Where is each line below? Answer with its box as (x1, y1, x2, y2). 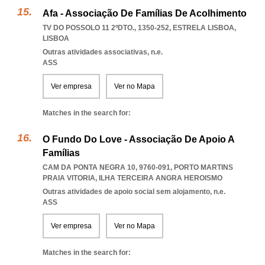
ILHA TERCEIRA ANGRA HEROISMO (99, 174, 222, 182)
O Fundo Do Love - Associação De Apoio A (43, 134, 234, 144)
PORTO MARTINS (174, 163, 233, 172)
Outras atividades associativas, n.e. (43, 48, 163, 56)
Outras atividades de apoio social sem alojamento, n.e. (43, 188, 225, 196)
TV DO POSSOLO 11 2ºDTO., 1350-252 (43, 24, 169, 32)
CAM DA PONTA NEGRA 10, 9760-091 (43, 163, 170, 172)
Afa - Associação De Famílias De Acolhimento (43, 8, 247, 18)
